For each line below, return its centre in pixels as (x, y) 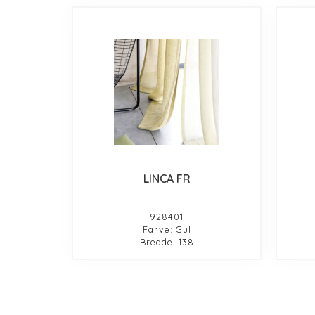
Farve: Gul (167, 229)
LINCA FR (167, 178)
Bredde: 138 (167, 242)
